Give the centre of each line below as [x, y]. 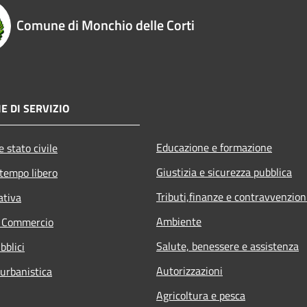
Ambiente [179, 221]
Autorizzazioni [189, 270]
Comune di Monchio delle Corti [106, 25]
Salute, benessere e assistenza [228, 246]
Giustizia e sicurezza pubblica [224, 172]
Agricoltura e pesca [201, 295]
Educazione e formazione [214, 147]
